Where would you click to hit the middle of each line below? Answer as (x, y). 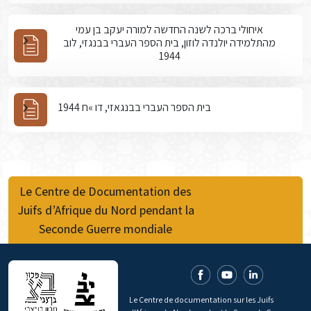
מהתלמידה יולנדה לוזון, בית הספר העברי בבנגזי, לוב (169, 43)
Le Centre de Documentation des (106, 191)
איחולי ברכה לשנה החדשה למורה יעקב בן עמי (169, 30)
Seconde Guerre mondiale (106, 229)
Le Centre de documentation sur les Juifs (201, 300)
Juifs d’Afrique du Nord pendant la (106, 210)
